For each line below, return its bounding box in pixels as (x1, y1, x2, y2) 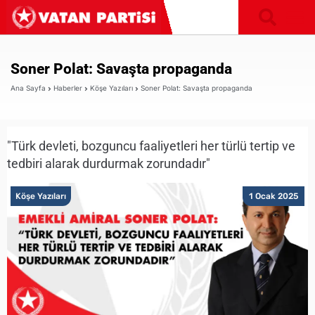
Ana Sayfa (11, 83, 46, 92)
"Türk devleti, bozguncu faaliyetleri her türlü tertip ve (7, 139, 295, 154)
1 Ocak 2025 (249, 191, 298, 201)
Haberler (53, 83, 82, 92)
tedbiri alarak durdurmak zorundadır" (7, 156, 210, 172)
